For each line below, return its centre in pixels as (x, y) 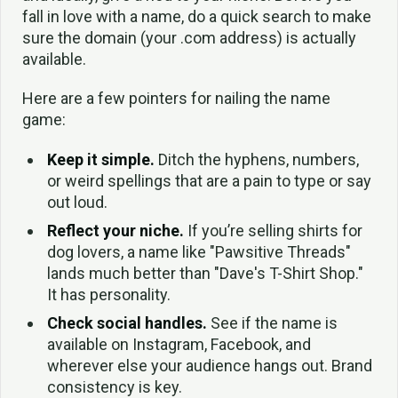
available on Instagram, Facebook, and (179, 345)
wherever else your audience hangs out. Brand (209, 366)
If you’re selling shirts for (273, 231)
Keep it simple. (100, 160)
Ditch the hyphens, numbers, (256, 160)
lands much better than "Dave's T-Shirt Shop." (205, 274)
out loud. (77, 203)
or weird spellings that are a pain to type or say (209, 181)
